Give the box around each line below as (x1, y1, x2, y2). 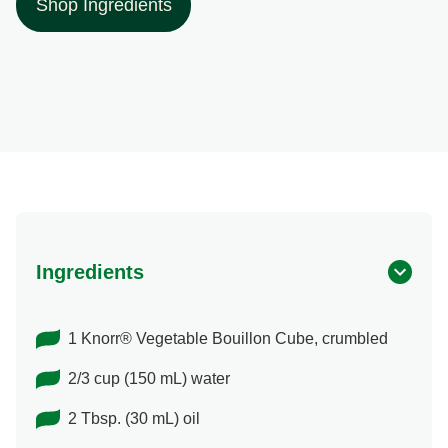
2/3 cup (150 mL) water (68, 370, 230, 388)
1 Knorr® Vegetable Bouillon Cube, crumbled (68, 330, 388, 348)
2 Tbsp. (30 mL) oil (68, 410, 200, 428)
